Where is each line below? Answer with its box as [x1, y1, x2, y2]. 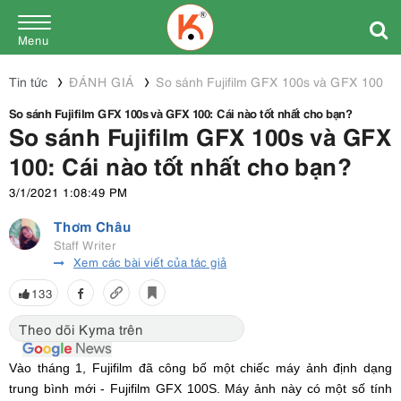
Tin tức [9, 73, 47, 90]
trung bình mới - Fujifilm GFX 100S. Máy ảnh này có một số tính [9, 381, 392, 397]
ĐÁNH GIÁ [69, 73, 134, 90]
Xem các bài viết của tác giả [73, 253, 226, 270]
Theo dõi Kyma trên [19, 320, 143, 338]
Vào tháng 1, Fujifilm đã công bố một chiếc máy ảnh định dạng [9, 361, 392, 376]
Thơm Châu [54, 216, 131, 235]
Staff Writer [54, 236, 116, 253]
